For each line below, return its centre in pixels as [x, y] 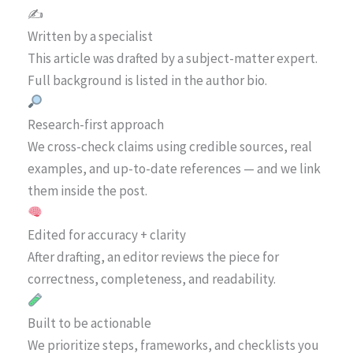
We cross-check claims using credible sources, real [170, 146]
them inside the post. [87, 190]
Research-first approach [96, 124]
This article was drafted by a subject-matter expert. [173, 58]
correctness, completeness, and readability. [152, 279]
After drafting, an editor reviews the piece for [153, 256]
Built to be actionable [89, 323]
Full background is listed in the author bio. [147, 80]
